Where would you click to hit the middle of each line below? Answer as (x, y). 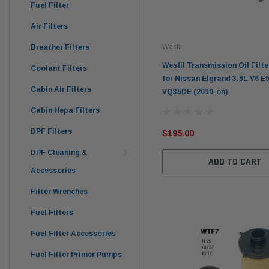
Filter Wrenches (59, 191)
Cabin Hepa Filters (65, 110)
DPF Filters (51, 131)
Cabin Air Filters (61, 89)
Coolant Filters (59, 68)
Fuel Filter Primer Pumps (76, 254)
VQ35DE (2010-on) (195, 92)
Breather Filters (60, 47)
